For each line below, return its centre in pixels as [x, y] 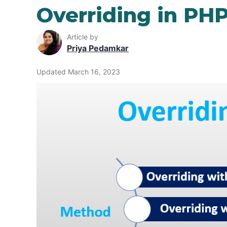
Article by [83, 36]
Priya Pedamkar [98, 48]
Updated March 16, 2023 [78, 72]
